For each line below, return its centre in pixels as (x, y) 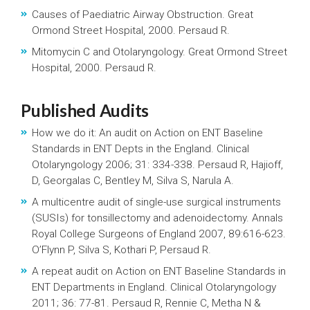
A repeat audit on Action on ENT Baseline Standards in (159, 271)
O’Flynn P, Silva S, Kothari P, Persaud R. (121, 250)
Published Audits (85, 110)
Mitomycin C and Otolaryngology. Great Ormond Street (159, 52)
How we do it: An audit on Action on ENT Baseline (147, 133)
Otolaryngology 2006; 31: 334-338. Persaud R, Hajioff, (157, 165)
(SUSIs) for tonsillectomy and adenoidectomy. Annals (157, 218)
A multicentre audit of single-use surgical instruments (156, 202)
